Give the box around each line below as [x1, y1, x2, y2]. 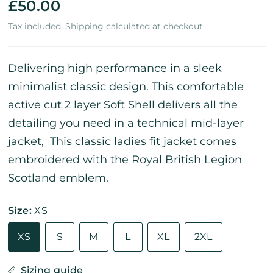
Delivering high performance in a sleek [7, 61, 222, 75]
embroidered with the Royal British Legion [7, 152, 242, 166]
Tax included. [7, 20, 65, 32]
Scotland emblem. [7, 171, 108, 185]
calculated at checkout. [103, 20, 205, 32]
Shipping [65, 20, 104, 32]
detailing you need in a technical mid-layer [7, 116, 244, 130]
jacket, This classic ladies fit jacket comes [7, 134, 236, 148]
